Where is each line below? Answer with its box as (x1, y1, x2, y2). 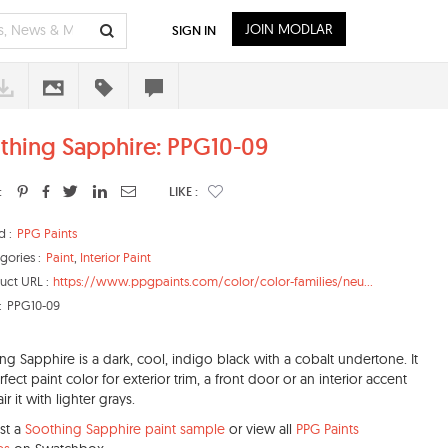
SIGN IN (172, 22, 216, 39)
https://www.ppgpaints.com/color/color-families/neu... (53, 273, 373, 289)
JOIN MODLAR (245, 20, 333, 38)
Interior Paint (80, 249, 151, 265)
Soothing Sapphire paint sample (25, 420, 225, 438)
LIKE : (169, 183, 198, 200)
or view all (225, 420, 296, 438)
